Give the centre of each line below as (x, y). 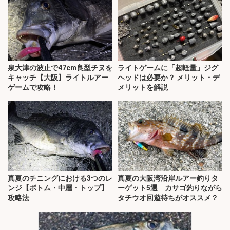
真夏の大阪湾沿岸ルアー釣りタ (168, 178)
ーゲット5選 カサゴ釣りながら (170, 188)
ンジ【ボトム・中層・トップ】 (58, 188)
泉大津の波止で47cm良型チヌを (60, 68)
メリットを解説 (143, 88)
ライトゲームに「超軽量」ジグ (168, 68)
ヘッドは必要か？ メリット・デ (169, 78)
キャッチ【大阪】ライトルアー (58, 78)
